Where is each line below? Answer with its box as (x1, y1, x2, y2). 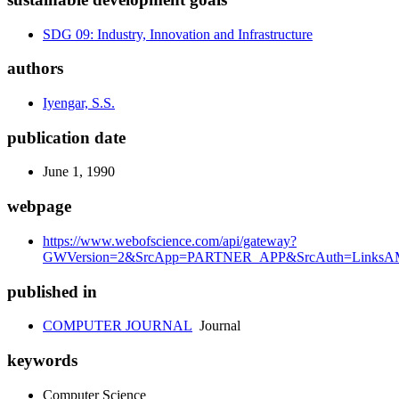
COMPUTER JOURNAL (43, 318, 192, 334)
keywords (7, 351, 77, 370)
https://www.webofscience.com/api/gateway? (43, 232, 297, 248)
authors (7, 59, 63, 78)
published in (7, 281, 97, 301)
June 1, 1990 (43, 164, 115, 180)
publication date (7, 127, 126, 147)
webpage (7, 197, 71, 216)
